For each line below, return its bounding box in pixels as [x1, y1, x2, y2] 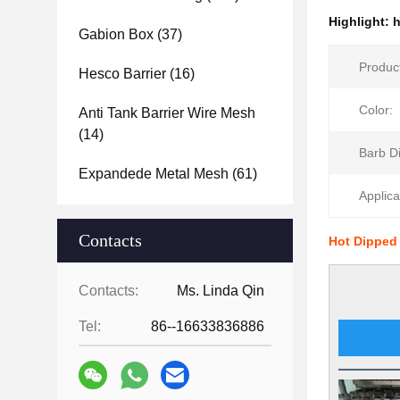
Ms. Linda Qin [177, 283, 264, 298]
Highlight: [329, 14, 393, 29]
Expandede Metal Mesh [79, 166, 229, 181]
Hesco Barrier [79, 66, 166, 81]
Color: [359, 103, 393, 117]
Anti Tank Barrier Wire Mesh [79, 105, 255, 121]
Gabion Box [79, 27, 154, 42]
